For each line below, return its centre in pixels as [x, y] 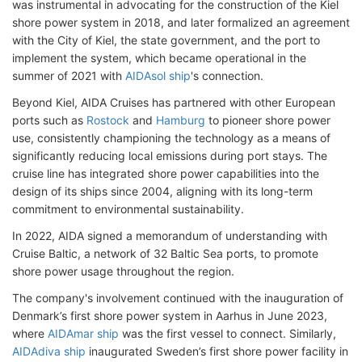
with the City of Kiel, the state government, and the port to [166, 40]
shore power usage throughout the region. [123, 271]
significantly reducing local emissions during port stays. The [170, 156]
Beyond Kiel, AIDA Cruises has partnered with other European [174, 102]
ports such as [49, 120]
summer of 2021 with [69, 76]
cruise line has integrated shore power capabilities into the [166, 173]
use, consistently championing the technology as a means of [171, 138]
